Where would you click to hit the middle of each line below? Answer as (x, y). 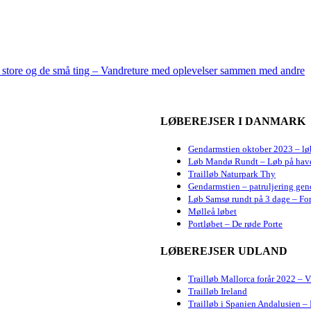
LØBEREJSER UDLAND (224, 251)
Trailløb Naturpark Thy (232, 174)
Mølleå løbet (212, 212)
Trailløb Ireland (218, 291)
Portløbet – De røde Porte (235, 224)
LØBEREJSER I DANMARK (233, 121)
